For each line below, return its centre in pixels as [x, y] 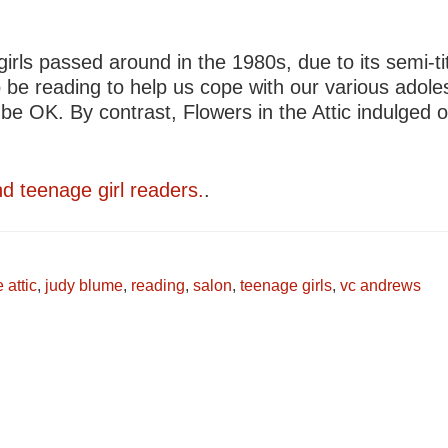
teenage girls [286, 285]
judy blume [84, 285]
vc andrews [380, 285]
